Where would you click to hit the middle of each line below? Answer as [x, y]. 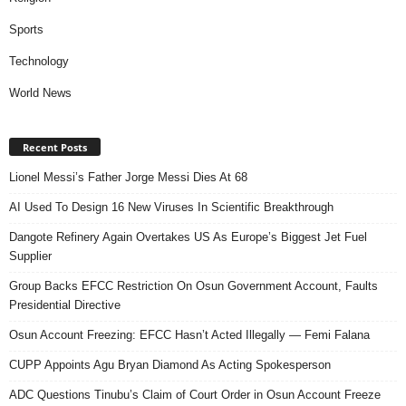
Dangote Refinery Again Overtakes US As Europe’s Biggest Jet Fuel [188, 237]
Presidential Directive [65, 304]
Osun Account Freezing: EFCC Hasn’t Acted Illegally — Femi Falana [191, 334]
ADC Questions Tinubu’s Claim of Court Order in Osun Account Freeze [195, 394]
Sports [26, 29]
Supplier [30, 256]
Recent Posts [55, 147]
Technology [39, 61]
